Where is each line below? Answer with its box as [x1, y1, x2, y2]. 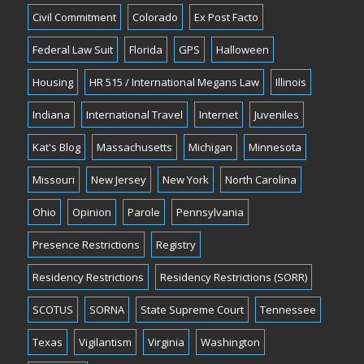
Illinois [275, 75, 307, 90]
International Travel [86, 107, 184, 123]
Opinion [72, 205, 112, 220]
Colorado [132, 10, 179, 25]
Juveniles [254, 107, 300, 123]
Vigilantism [79, 335, 132, 350]
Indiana [32, 107, 71, 123]
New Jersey [91, 172, 147, 188]
